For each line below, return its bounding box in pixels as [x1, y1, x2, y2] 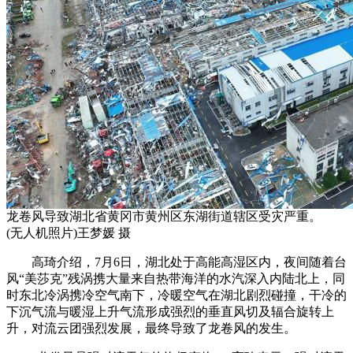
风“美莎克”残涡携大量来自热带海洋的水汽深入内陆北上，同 [6, 272, 345, 286]
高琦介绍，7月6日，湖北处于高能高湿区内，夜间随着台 [6, 255, 347, 269]
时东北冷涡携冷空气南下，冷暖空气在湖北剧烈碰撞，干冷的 [6, 288, 347, 303]
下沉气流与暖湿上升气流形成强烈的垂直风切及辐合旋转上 [6, 305, 334, 319]
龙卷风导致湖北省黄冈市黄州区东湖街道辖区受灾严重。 [6, 210, 334, 224]
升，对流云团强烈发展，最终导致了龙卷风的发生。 [6, 321, 296, 336]
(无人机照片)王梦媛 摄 [6, 226, 131, 240]
